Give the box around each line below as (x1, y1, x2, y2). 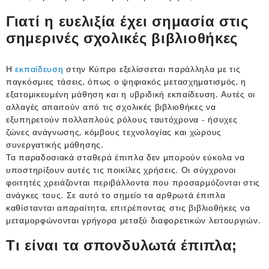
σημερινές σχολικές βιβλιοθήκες (6, 29, 238, 46)
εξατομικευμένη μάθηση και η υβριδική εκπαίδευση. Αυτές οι (6, 88, 255, 100)
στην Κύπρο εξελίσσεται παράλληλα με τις (63, 62, 241, 74)
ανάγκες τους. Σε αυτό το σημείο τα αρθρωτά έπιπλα (6, 189, 226, 201)
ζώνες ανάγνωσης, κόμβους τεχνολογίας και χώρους (6, 125, 222, 138)
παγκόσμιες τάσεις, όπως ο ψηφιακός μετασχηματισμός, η (6, 75, 247, 87)
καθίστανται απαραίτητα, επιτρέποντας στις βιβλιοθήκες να (6, 201, 250, 213)
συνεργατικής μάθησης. (6, 138, 104, 150)
